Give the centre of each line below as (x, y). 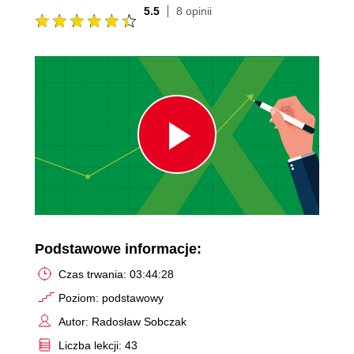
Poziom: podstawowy (111, 298)
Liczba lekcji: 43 (98, 345)
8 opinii (194, 11)
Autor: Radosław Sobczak (122, 321)
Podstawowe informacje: (118, 249)
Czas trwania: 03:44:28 (116, 274)
